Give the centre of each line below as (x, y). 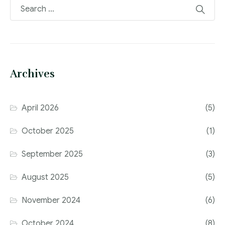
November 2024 (51, 200)
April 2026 (40, 108)
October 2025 (48, 131)
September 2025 (52, 154)
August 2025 (45, 177)
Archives (32, 74)
